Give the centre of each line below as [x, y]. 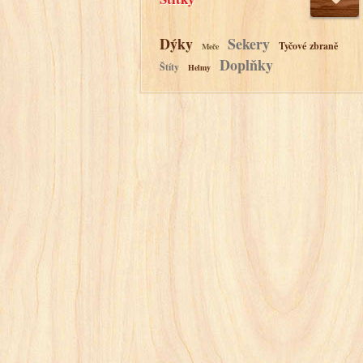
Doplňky [246, 65]
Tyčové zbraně [308, 46]
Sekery [249, 44]
